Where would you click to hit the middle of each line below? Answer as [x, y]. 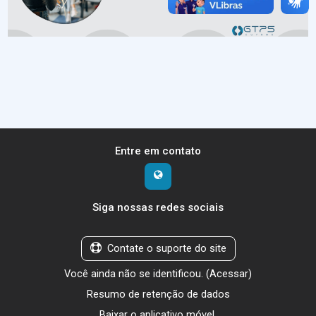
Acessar [229, 273]
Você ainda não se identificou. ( [137, 273]
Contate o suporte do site [166, 248]
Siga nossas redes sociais [158, 207]
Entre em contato [158, 151]
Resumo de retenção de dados [158, 294]
